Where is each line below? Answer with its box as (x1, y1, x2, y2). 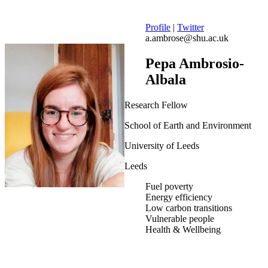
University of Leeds (124, 141, 199, 151)
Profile (145, 22, 170, 33)
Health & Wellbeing (145, 224, 221, 235)
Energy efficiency (145, 192, 212, 203)
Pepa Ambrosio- (145, 56, 244, 72)
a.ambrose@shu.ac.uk (145, 33, 229, 44)
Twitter (177, 22, 204, 33)
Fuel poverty (145, 181, 193, 192)
